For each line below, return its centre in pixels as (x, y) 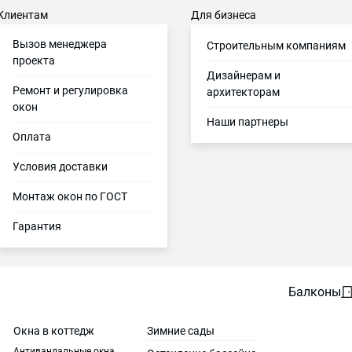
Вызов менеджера (60, 44)
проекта (34, 60)
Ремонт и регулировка (71, 90)
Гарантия (37, 226)
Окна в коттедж (54, 331)
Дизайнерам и (244, 75)
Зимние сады (181, 331)
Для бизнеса (224, 15)
